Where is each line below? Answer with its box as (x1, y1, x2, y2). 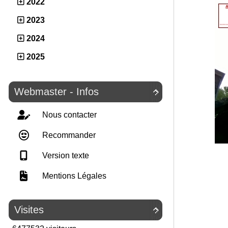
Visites (14, 204, 44, 215)
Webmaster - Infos (14, 86, 99, 97)
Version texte (40, 151, 89, 160)
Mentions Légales (40, 172, 106, 180)
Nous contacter (40, 110, 97, 119)
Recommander (40, 131, 96, 139)
